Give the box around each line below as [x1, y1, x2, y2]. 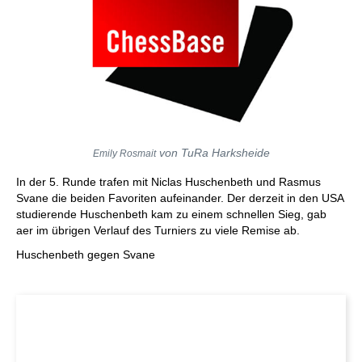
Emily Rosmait [92, 148, 156, 159]
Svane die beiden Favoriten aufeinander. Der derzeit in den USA [16, 192, 343, 204]
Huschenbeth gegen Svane [16, 248, 155, 261]
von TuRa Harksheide [155, 146, 270, 159]
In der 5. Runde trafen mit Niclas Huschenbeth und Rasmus [16, 175, 321, 188]
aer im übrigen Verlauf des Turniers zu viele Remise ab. [16, 224, 300, 237]
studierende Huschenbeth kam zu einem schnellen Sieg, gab [16, 208, 326, 221]
